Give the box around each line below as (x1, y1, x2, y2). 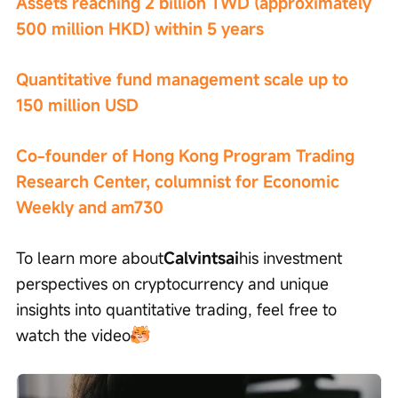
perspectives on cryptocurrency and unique (16, 273, 333, 295)
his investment (239, 247, 346, 269)
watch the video (16, 324, 131, 346)
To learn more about (16, 247, 163, 269)
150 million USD (16, 94, 139, 116)
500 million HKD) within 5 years (16, 18, 264, 40)
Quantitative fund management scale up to (16, 68, 353, 91)
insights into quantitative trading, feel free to (16, 298, 341, 321)
